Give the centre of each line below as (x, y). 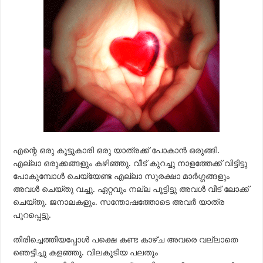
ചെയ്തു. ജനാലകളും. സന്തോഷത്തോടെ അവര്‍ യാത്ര (119, 202)
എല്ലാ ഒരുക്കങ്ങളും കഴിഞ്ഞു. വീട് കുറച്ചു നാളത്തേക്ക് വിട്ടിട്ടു (130, 163)
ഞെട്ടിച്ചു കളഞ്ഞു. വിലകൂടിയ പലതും (86, 252)
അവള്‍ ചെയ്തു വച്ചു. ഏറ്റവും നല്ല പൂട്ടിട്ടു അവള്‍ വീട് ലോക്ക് (131, 189)
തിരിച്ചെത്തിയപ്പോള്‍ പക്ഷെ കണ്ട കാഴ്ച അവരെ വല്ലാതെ (126, 240)
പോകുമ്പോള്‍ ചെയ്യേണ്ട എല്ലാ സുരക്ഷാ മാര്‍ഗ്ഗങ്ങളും (122, 176)
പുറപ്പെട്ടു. (32, 215)
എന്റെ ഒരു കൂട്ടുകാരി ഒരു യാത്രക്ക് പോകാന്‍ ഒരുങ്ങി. (117, 150)
